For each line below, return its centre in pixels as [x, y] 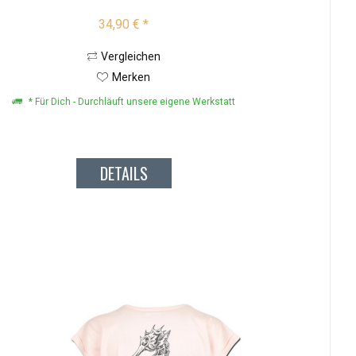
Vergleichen [130, 57]
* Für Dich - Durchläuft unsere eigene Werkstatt [131, 102]
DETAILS [124, 174]
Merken [132, 77]
